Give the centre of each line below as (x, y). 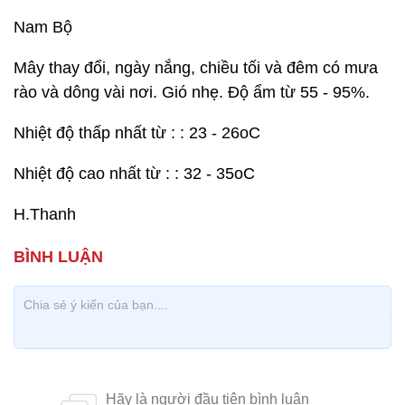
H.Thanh (45, 214)
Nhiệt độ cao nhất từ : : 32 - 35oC (134, 174)
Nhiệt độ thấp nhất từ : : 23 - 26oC (137, 133)
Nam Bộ (43, 27)
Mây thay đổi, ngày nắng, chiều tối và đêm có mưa (196, 68)
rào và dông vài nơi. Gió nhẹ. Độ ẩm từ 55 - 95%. (192, 92)
